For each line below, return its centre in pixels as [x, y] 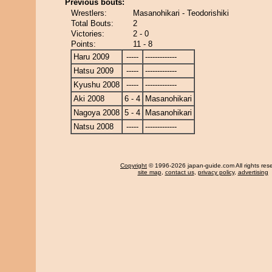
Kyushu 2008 [97, 85]
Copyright [134, 165]
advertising [253, 172]
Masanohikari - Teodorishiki [181, 13]
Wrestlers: [89, 13]
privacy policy [216, 172]
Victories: [88, 34]
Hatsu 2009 [93, 71]
